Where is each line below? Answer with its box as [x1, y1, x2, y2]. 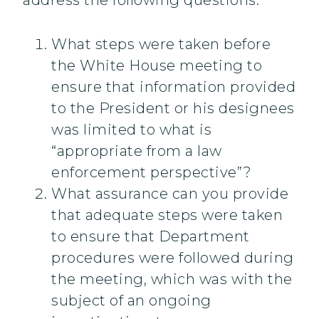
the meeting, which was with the [51, 271, 293, 288]
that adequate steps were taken [51, 206, 283, 224]
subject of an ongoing [51, 292, 211, 310]
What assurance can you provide [51, 185, 288, 203]
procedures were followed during [51, 249, 294, 267]
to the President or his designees [51, 100, 295, 117]
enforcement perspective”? [51, 164, 252, 182]
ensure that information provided [51, 78, 296, 96]
